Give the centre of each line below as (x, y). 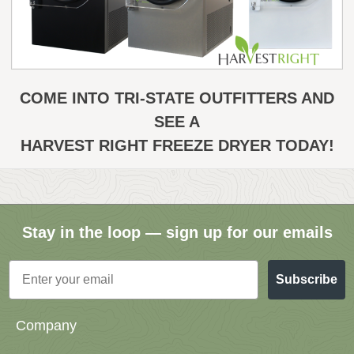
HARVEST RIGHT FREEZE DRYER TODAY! (177, 146)
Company (46, 326)
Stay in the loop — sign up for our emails (177, 232)
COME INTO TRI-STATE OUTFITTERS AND (177, 98)
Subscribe (307, 279)
